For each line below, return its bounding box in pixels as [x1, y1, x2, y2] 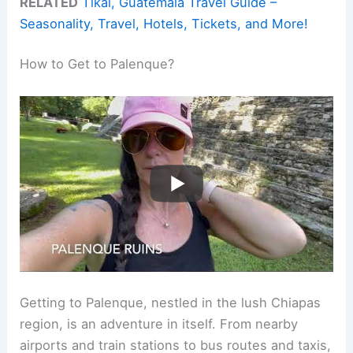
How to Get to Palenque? [20, 56, 175, 72]
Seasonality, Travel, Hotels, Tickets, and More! [20, 15, 309, 32]
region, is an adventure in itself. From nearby [20, 316, 299, 333]
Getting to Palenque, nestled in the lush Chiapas [20, 295, 321, 311]
